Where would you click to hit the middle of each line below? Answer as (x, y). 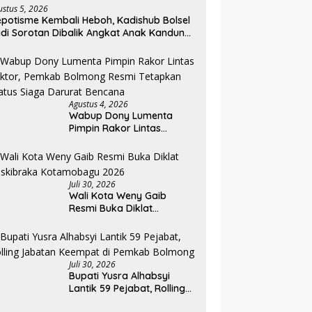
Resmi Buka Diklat (111, 209)
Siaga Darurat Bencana (124, 166)
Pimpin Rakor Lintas (115, 128)
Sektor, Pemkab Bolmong (128, 141)
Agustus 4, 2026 (99, 104)
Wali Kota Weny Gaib (118, 196)
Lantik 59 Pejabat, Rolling (127, 289)
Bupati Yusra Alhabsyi (120, 276)
